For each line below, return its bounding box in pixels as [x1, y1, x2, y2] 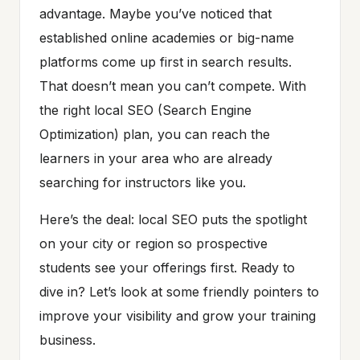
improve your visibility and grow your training [39, 307, 316, 324]
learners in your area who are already [39, 149, 272, 166]
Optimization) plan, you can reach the [39, 125, 270, 142]
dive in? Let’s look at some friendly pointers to [39, 283, 319, 300]
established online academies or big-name [39, 29, 294, 46]
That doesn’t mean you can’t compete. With [39, 77, 306, 94]
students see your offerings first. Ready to [39, 259, 295, 276]
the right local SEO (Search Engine [39, 101, 252, 118]
